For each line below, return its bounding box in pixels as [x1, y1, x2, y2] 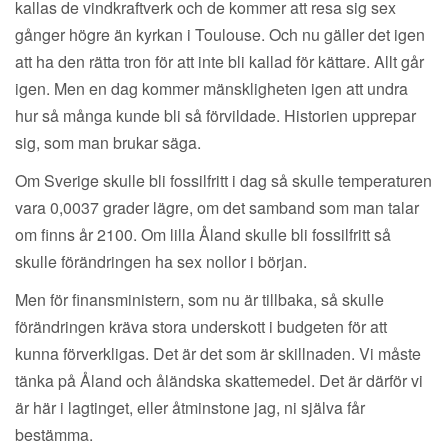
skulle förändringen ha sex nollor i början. [15, 250, 307, 274]
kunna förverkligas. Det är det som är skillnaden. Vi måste [15, 342, 421, 366]
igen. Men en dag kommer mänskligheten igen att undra [15, 77, 408, 101]
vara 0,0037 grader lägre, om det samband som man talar [15, 196, 419, 220]
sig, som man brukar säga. [15, 131, 201, 155]
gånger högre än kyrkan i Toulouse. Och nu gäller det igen [15, 23, 425, 47]
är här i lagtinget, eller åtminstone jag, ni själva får [15, 396, 365, 420]
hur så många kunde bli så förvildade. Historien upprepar [15, 104, 416, 128]
